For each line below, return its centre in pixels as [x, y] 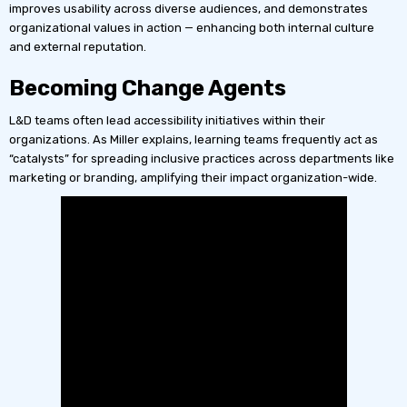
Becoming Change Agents [148, 88]
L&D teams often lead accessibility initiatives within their [167, 120]
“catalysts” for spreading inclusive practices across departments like [202, 158]
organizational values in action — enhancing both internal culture [192, 27]
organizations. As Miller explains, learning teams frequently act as [194, 139]
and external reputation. [78, 46]
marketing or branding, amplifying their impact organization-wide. [193, 177]
